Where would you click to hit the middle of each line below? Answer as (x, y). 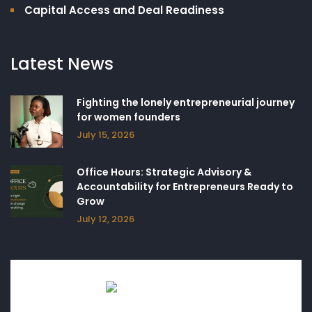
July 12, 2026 (106, 219)
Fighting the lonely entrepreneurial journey (186, 102)
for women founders (128, 117)
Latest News (62, 63)
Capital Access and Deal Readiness (124, 10)
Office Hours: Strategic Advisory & (164, 172)
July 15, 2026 (106, 134)
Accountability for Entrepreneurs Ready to (185, 186)
